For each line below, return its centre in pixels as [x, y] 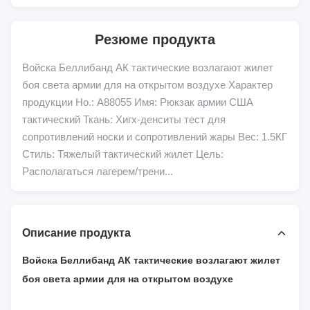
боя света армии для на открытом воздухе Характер [147, 85]
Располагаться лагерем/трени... [98, 171]
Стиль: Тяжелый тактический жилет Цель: [123, 154]
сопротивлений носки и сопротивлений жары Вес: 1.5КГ [155, 137]
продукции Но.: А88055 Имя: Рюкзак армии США [138, 102]
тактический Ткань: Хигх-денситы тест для [124, 119]
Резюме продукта [155, 39]
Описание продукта [76, 233]
